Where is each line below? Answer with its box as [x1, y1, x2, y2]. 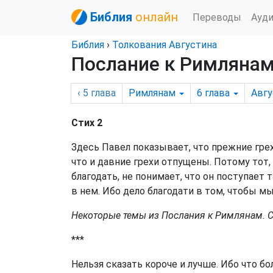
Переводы [193, 11, 241, 23]
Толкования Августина [112, 39, 217, 51]
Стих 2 [71, 117, 102, 129]
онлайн [135, 10, 178, 24]
